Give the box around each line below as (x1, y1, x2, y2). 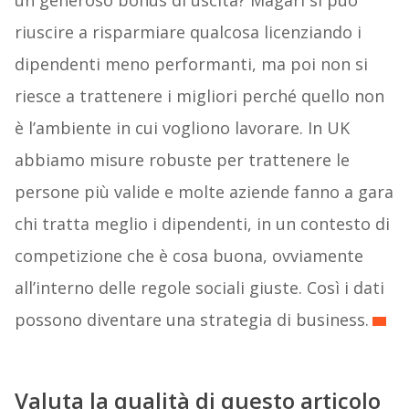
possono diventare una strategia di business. (14, 309, 369, 331)
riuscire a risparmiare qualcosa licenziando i (14, 21, 362, 44)
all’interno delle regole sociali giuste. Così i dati (14, 277, 384, 299)
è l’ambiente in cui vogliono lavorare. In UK (14, 117, 350, 140)
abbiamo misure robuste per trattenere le (14, 149, 350, 172)
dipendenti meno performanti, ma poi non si (14, 53, 368, 76)
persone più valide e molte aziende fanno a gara (14, 181, 393, 204)
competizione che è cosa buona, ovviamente (14, 245, 363, 267)
